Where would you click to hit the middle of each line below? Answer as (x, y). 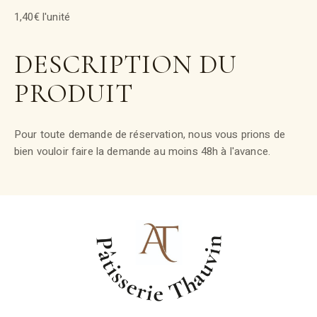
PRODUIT (74, 93)
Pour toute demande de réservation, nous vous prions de (150, 134)
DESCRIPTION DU (126, 64)
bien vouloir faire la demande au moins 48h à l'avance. (143, 151)
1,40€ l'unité (42, 17)
